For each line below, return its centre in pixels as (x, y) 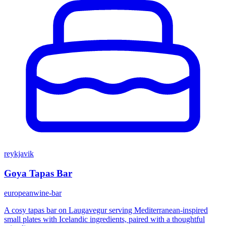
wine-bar (47, 193)
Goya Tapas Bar (38, 173)
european (19, 193)
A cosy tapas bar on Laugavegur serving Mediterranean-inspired (106, 210)
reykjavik (19, 154)
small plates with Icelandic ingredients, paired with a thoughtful (104, 219)
